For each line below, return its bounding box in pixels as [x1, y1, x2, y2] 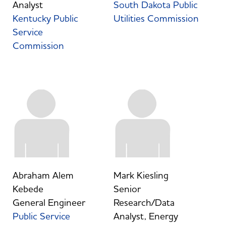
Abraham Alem [12, 169, 74, 182]
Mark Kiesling [113, 169, 168, 182]
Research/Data [113, 196, 175, 209]
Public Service [12, 210, 70, 222]
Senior [113, 183, 141, 195]
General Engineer [12, 196, 85, 209]
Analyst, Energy [113, 210, 178, 222]
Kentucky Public [12, 12, 78, 25]
